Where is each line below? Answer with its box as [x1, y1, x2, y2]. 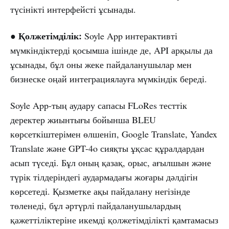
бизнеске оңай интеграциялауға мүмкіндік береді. [10, 73, 207, 85]
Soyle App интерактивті [82, 30, 177, 42]
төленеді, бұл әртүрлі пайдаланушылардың [10, 199, 181, 212]
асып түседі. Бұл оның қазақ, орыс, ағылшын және [10, 156, 211, 169]
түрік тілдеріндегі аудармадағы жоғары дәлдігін [10, 171, 198, 184]
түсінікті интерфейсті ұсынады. [10, 3, 136, 16]
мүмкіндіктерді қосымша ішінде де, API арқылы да [10, 44, 213, 57]
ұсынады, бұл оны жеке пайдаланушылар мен [10, 58, 192, 71]
